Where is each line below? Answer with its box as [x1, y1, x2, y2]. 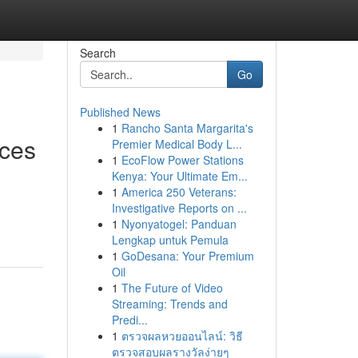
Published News [79, 104, 161, 120]
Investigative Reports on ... [111, 200, 247, 216]
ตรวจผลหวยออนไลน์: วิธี [121, 328, 243, 344]
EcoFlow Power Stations [121, 152, 244, 168]
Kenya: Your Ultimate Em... [111, 168, 248, 184]
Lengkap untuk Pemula [111, 232, 229, 248]
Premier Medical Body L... [111, 136, 242, 152]
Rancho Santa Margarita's [121, 120, 253, 136]
